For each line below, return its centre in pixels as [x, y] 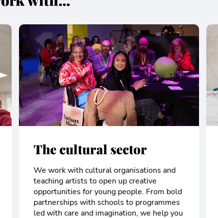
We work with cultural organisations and [105, 171]
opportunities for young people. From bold [108, 192]
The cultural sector [90, 149]
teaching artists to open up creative [95, 181]
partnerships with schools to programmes [107, 203]
